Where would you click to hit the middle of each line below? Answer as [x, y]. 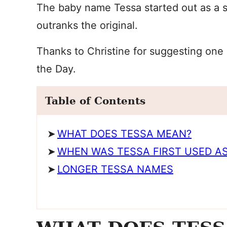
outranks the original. [87, 25]
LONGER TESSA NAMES [115, 169]
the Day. [56, 69]
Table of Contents [95, 101]
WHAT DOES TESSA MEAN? [124, 134]
